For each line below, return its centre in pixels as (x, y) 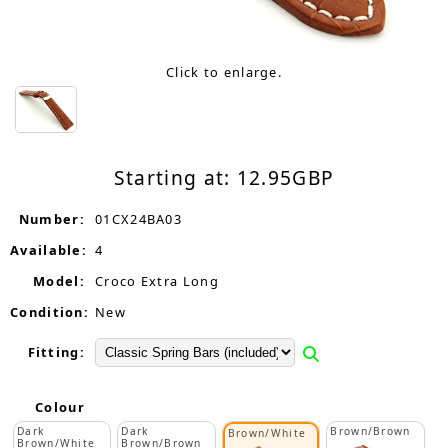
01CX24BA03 (138, 219)
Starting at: (175, 177)
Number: (51, 219)
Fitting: (56, 352)
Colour (60, 407)
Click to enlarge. (224, 72)
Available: (48, 250)
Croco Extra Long (157, 281)
